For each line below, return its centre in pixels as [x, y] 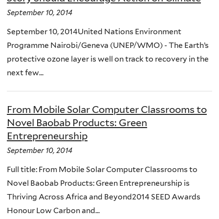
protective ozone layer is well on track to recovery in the [108, 59]
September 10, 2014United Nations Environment [94, 32]
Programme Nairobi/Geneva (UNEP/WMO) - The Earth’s [108, 45]
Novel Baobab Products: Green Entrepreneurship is [98, 183]
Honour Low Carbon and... [53, 210]
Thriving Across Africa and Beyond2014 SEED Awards [104, 197]
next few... [25, 73]
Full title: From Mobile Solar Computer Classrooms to [102, 169]
